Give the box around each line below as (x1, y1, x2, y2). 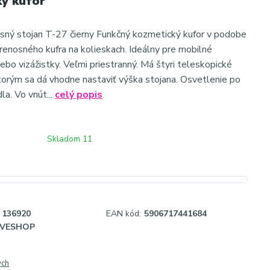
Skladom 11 (47, 133, 95, 145)
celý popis (55, 88, 102, 101)
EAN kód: (106, 208, 141, 219)
